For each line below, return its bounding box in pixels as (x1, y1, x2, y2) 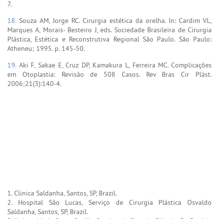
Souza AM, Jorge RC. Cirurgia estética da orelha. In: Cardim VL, (19, 16, 212, 25)
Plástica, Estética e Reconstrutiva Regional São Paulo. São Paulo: (7, 34, 212, 44)
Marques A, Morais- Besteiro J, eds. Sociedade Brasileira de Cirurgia (7, 25, 212, 34)
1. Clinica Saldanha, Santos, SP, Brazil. (7, 188, 117, 197)
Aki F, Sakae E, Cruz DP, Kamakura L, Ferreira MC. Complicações (19, 60, 212, 69)
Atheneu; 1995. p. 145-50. (7, 44, 85, 53)
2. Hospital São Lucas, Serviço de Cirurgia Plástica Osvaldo (7, 197, 212, 207)
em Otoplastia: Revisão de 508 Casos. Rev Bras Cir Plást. (7, 69, 212, 79)
